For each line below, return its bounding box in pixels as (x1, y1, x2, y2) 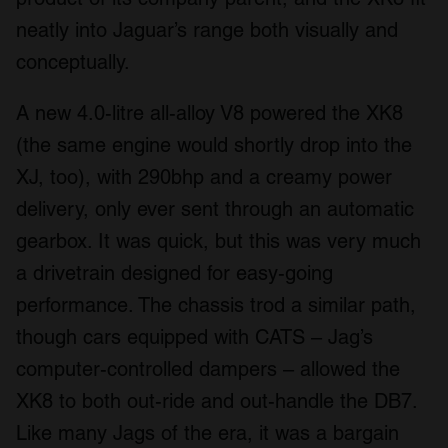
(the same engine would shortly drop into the (16, 132, 412, 157)
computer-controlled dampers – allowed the (16, 356, 400, 381)
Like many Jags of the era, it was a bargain (16, 420, 399, 445)
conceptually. (16, 49, 130, 74)
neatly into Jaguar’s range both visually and (16, 17, 398, 42)
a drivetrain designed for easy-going (16, 260, 333, 285)
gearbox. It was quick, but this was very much (16, 228, 421, 253)
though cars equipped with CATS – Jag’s (16, 324, 373, 349)
